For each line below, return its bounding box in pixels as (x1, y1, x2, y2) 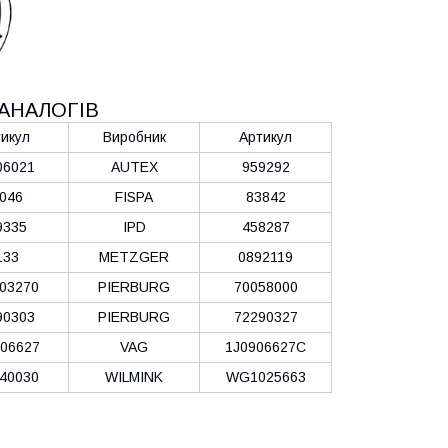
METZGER (99, 248, 169, 265)
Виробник (102, 128, 166, 145)
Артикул (239, 128, 292, 145)
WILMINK (105, 368, 163, 385)
